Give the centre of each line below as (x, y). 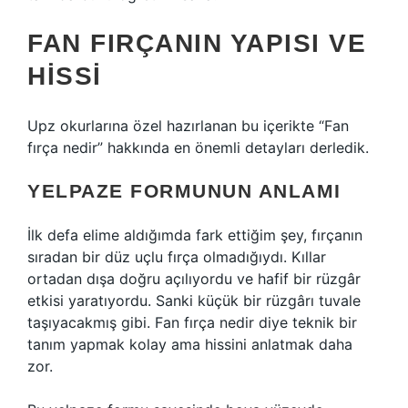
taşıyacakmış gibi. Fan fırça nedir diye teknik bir (192, 322)
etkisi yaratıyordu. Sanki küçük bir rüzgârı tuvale (194, 301)
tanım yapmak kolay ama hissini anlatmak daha (190, 344)
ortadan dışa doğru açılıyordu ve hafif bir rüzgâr (194, 279)
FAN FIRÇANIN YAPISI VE (197, 43)
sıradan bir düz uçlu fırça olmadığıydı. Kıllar (177, 257)
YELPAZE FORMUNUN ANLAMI (184, 191)
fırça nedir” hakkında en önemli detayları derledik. (198, 148)
